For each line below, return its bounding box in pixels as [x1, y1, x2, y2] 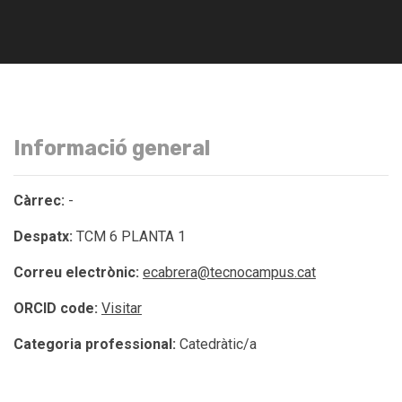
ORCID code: [13, 300, 98, 317]
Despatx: [13, 228, 73, 245]
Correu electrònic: [13, 264, 139, 281]
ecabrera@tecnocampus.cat [143, 264, 316, 281]
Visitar [101, 300, 142, 317]
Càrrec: [13, 192, 65, 209]
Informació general [13, 135, 211, 161]
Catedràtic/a [176, 336, 257, 353]
